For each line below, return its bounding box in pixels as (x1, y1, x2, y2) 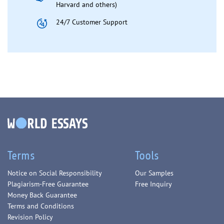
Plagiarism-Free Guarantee (7, 179, 88, 188)
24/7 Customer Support (55, 17, 127, 26)
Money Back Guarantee (7, 190, 77, 199)
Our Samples (134, 168, 173, 177)
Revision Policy (7, 212, 53, 221)
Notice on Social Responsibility (7, 168, 102, 177)
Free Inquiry (134, 179, 172, 188)
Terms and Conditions (7, 201, 74, 210)
